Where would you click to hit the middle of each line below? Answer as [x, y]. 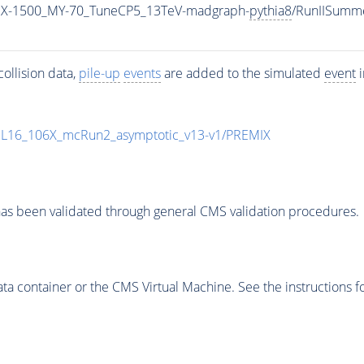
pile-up [99, 74]
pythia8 [270, 11]
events [142, 74]
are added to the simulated [242, 74]
